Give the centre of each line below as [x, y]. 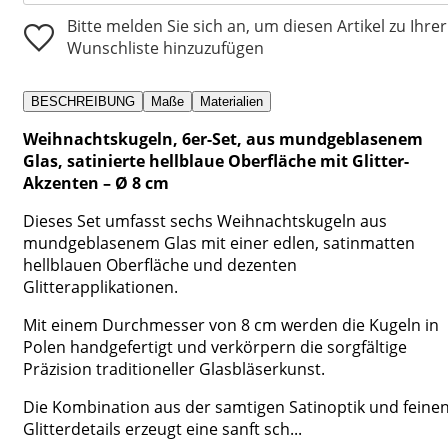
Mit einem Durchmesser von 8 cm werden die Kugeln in [231, 324]
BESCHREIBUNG [83, 101]
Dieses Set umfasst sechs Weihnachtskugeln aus [205, 220]
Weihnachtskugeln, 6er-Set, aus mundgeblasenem [223, 138]
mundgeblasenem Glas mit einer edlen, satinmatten [219, 242]
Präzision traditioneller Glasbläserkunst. [174, 368]
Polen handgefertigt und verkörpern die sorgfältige [215, 346]
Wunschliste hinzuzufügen [165, 47]
